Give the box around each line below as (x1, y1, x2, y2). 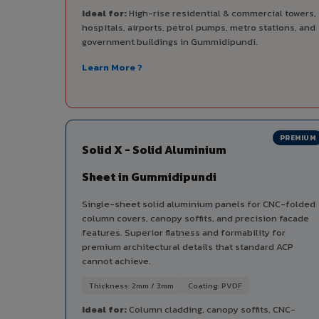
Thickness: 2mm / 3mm (89, 280, 174, 292)
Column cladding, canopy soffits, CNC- (127, 303, 296, 317)
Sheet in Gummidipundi (82, 168, 216, 186)
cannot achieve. (82, 254, 151, 268)
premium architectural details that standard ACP (82, 240, 293, 254)
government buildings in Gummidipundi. (82, 35, 258, 49)
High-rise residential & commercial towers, (127, 6, 316, 21)
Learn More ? (82, 61, 142, 75)
